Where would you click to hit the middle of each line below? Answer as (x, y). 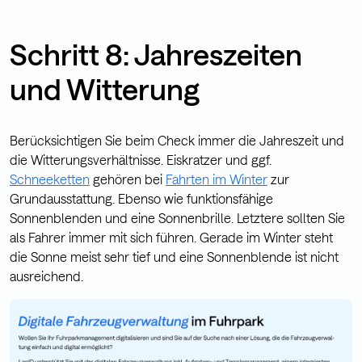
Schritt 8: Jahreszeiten (156, 54)
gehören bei (128, 179)
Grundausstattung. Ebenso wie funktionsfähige (141, 198)
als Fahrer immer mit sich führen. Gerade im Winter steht (171, 237)
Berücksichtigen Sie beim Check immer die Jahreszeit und (177, 140)
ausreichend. (46, 276)
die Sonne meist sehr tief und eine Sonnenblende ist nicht (174, 256)
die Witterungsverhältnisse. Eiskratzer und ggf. (141, 159)
